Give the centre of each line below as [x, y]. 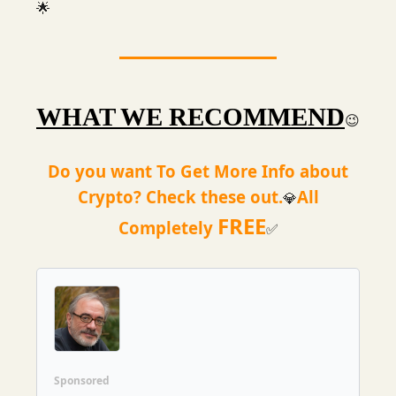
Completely [168, 227]
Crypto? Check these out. [180, 196]
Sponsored [82, 380]
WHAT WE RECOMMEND [190, 116]
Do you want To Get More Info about [198, 171]
